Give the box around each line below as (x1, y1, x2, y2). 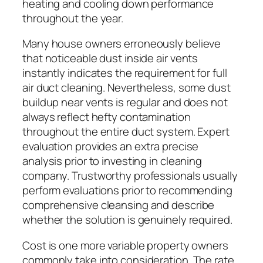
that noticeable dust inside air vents (22, 50, 198, 66)
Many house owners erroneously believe (22, 36, 221, 52)
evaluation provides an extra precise (22, 139, 199, 154)
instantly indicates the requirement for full (22, 65, 227, 81)
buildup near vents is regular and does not (22, 95, 228, 110)
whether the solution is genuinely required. (22, 212, 232, 228)
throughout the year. (22, 10, 123, 26)
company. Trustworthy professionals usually (22, 168, 238, 184)
